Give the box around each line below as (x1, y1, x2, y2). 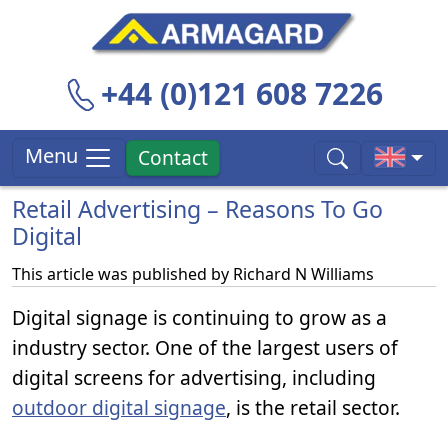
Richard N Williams (233, 263, 374, 285)
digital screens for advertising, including (12, 364, 376, 391)
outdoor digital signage (12, 394, 226, 421)
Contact (138, 144, 209, 171)
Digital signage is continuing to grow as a (12, 304, 387, 331)
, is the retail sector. (226, 394, 400, 421)
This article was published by (12, 263, 233, 285)
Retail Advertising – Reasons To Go (12, 193, 383, 225)
